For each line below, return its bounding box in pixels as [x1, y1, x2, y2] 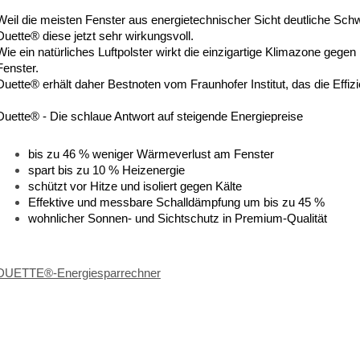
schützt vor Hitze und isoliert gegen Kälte [27, 179, 242, 194]
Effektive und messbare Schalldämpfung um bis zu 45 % [27, 195, 325, 210]
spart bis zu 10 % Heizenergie [27, 163, 185, 178]
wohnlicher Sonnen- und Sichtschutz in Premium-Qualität [27, 211, 327, 226]
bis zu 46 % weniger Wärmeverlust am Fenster [27, 147, 274, 162]
